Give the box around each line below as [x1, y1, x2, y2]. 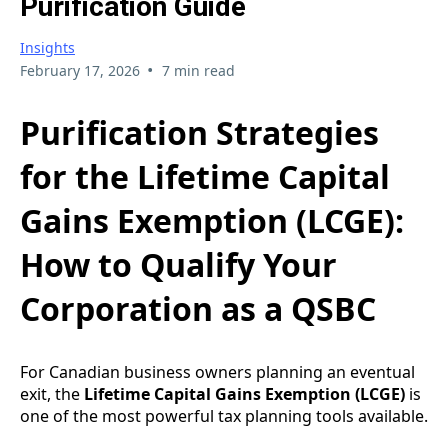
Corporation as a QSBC [20, 287, 376, 331]
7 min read [161, 61, 235, 81]
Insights [20, 38, 75, 58]
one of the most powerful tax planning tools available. [20, 405, 428, 428]
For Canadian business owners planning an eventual [20, 361, 415, 384]
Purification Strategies [20, 111, 379, 155]
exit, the [20, 383, 84, 406]
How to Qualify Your [20, 243, 337, 287]
